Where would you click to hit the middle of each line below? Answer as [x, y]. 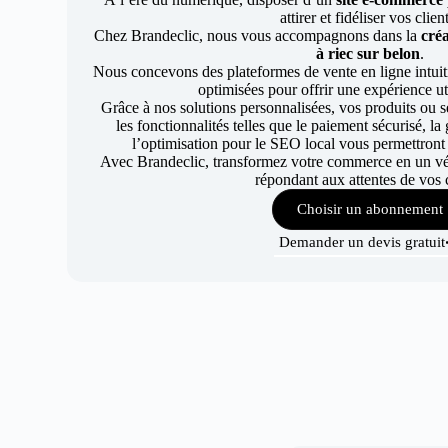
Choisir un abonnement [369, 209]
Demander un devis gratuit [362, 242]
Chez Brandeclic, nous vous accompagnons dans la [257, 35]
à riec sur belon [367, 53]
